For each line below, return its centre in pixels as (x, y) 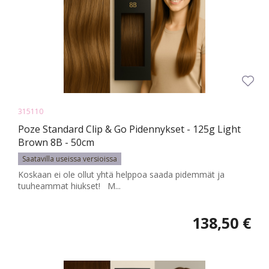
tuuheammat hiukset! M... (69, 186)
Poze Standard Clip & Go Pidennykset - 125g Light (129, 129)
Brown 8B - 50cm (56, 143)
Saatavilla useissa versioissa (70, 159)
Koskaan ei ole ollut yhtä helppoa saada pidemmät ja (121, 175)
